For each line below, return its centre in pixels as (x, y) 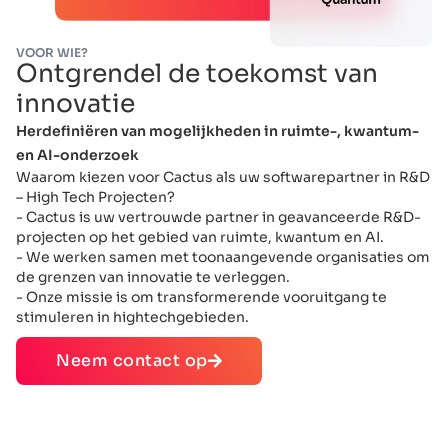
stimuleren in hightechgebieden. (132, 317)
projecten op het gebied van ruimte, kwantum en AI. (200, 237)
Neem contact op (132, 361)
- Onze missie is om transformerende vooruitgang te (201, 297)
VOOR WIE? (52, 53)
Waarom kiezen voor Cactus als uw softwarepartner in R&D (223, 177)
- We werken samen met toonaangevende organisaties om (223, 257)
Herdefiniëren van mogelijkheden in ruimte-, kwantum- (217, 131)
